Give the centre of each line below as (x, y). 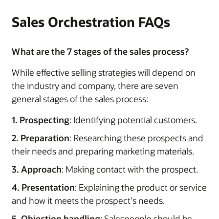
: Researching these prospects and (136, 138)
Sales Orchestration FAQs (91, 22)
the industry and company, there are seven (95, 85)
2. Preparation (41, 138)
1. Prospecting (41, 120)
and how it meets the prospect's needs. (88, 200)
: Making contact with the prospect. (130, 169)
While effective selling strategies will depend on (104, 72)
